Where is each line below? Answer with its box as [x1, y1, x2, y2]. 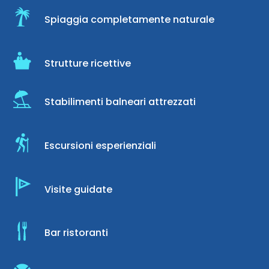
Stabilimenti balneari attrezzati [44, 94, 196, 109]
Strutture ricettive [44, 56, 131, 70]
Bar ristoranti [44, 226, 108, 240]
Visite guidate [44, 182, 112, 196]
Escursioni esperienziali [44, 138, 156, 153]
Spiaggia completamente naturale [44, 12, 214, 26]
